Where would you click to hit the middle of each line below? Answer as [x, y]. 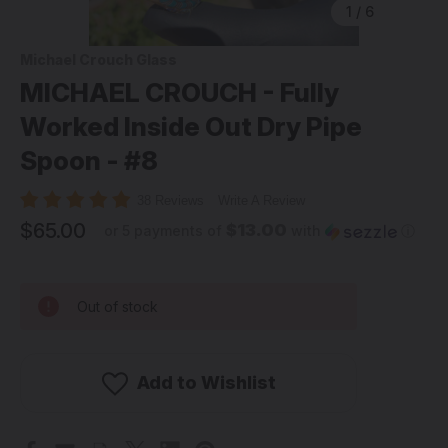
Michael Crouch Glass [98, 59]
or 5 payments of [165, 230]
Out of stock [117, 306]
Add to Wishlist [206, 382]
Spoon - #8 [89, 160]
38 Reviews [172, 200]
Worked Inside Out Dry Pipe [191, 126]
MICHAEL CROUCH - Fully [179, 92]
